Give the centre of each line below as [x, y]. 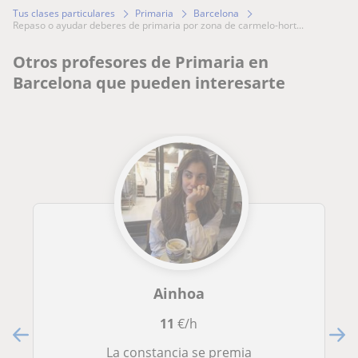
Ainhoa [179, 294]
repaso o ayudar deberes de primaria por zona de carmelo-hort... [161, 26]
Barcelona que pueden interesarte [149, 83]
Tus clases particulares [64, 14]
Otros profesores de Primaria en [141, 62]
